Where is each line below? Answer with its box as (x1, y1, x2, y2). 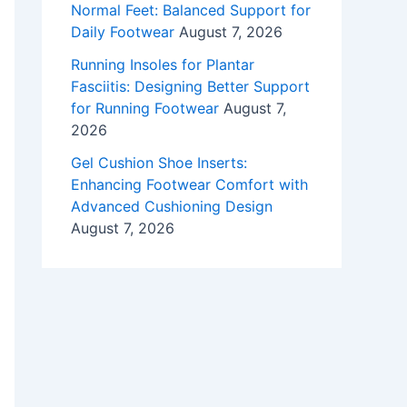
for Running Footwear (71, 99, 219, 118)
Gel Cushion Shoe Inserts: (71, 154, 247, 173)
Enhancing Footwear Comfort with (71, 175, 308, 194)
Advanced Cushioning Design (71, 197, 273, 216)
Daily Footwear (71, 23, 174, 42)
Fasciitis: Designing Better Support (71, 77, 310, 96)
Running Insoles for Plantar (71, 55, 254, 74)
